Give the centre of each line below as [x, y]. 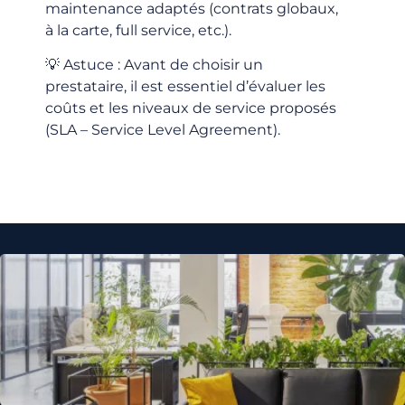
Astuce [89, 65]
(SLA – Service [96, 130]
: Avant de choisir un [188, 65]
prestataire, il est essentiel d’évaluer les [185, 87]
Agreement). [233, 130]
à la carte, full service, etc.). [138, 30]
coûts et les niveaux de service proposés [191, 108]
